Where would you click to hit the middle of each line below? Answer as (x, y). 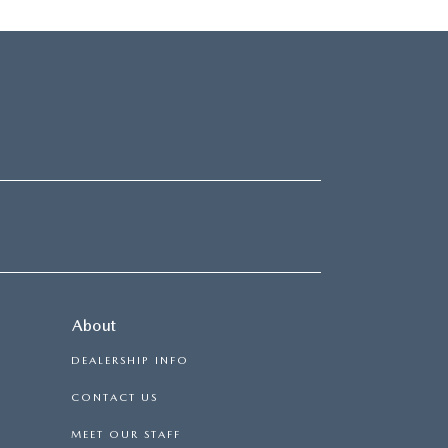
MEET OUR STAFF (126, 434)
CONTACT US (114, 397)
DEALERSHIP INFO (130, 360)
